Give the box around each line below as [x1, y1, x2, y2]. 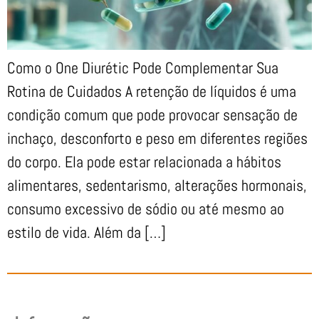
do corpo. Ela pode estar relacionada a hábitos [7, 152, 281, 172]
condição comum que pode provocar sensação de [7, 105, 298, 125]
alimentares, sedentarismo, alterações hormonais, [7, 175, 307, 196]
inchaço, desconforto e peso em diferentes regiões [7, 128, 308, 149]
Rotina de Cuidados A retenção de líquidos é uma [7, 81, 296, 102]
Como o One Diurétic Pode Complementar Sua [7, 58, 278, 78]
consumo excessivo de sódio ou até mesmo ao [7, 199, 284, 219]
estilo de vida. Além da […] [7, 222, 166, 243]
